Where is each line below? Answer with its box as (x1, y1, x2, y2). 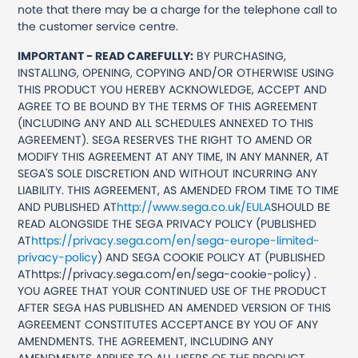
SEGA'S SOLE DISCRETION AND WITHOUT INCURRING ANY (18, 165, 318, 181)
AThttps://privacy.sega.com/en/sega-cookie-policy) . (18, 266, 317, 282)
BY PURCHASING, (193, 48, 287, 64)
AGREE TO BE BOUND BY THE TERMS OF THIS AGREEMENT (18, 98, 319, 114)
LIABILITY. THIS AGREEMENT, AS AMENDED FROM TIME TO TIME (18, 182, 340, 198)
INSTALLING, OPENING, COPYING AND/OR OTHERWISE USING (18, 65, 335, 81)
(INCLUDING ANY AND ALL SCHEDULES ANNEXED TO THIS (18, 115, 314, 131)
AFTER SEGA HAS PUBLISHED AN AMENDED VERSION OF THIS (18, 300, 332, 316)
